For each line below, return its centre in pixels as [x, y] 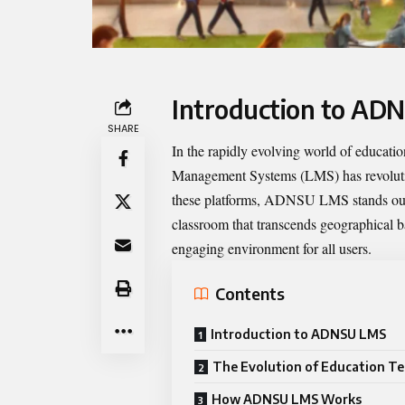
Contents [250, 294]
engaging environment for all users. [272, 248]
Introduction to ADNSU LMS [298, 334]
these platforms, [218, 199]
